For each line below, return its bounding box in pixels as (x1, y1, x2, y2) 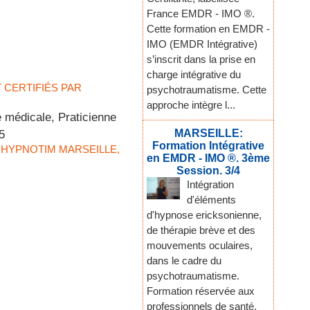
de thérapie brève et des (147, 224, 255, 237)
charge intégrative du (147, 69, 241, 81)
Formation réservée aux (147, 285, 255, 298)
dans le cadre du (147, 255, 221, 267)
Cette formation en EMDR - (147, 23, 270, 35)
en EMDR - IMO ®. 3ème (147, 152, 270, 165)
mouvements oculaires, (147, 239, 253, 252)
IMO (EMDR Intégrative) (147, 38, 257, 51)
